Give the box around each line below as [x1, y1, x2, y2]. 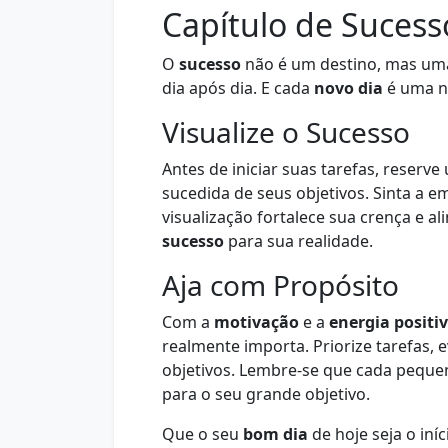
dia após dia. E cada [162, 77, 314, 99]
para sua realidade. [224, 230, 373, 252]
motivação [214, 311, 299, 333]
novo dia [314, 77, 383, 99]
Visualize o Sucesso [162, 113, 410, 151]
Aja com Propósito [162, 266, 399, 304]
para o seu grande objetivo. [162, 383, 370, 405]
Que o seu [162, 423, 243, 445]
